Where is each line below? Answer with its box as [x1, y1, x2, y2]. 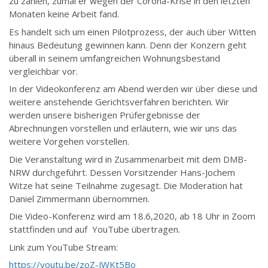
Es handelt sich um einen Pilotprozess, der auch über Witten [9, 25, 256, 38]
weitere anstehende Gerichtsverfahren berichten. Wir [9, 96, 229, 108]
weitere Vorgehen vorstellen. [9, 135, 129, 148]
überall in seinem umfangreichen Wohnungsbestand [9, 51, 220, 64]
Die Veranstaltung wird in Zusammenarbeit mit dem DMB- [9, 153, 247, 165]
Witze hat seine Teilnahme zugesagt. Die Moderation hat [9, 179, 243, 191]
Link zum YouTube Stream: [9, 240, 118, 253]
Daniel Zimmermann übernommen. [9, 192, 150, 205]
